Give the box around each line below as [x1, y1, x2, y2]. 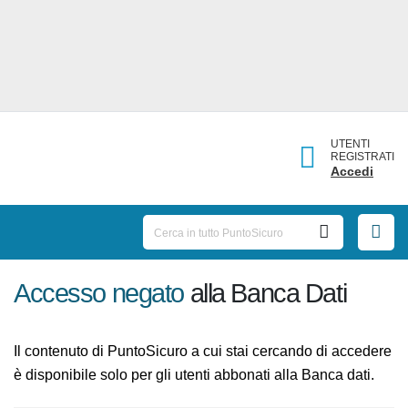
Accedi [335, 162, 376, 179]
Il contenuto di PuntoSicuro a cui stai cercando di [14, 342, 351, 362]
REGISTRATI [335, 148, 394, 164]
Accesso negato [14, 276, 187, 311]
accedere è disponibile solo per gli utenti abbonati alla [14, 365, 384, 385]
